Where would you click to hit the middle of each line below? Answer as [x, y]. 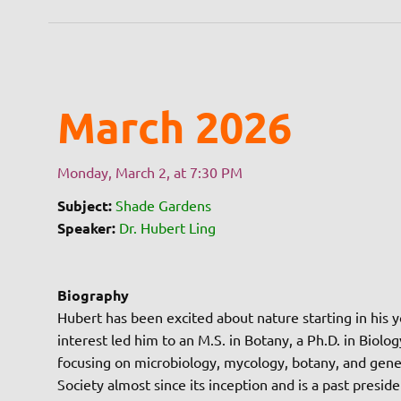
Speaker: [86, 227]
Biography [93, 294]
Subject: [84, 205]
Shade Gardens [163, 205]
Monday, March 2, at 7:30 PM [149, 171]
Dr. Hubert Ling [167, 227]
